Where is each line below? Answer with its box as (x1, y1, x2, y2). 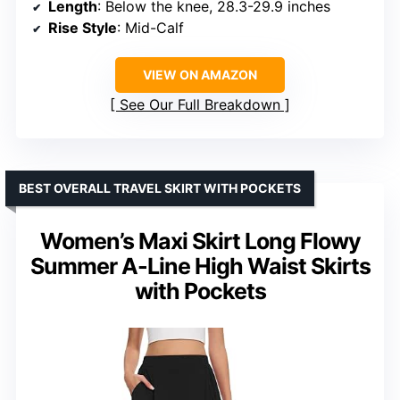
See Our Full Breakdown (120, 96, 280, 114)
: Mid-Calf (117, 19, 184, 37)
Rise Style (48, 19, 117, 37)
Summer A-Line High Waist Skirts (29, 253, 371, 280)
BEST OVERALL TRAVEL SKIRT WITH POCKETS (19, 180, 301, 196)
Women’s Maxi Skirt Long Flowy (39, 228, 361, 255)
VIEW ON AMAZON (143, 67, 257, 83)
